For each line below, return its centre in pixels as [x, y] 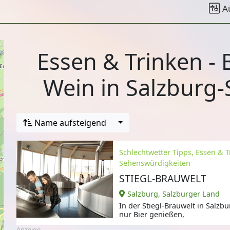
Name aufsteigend [70, 122]
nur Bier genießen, [152, 214]
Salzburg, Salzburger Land [173, 194]
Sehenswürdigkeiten [155, 163]
